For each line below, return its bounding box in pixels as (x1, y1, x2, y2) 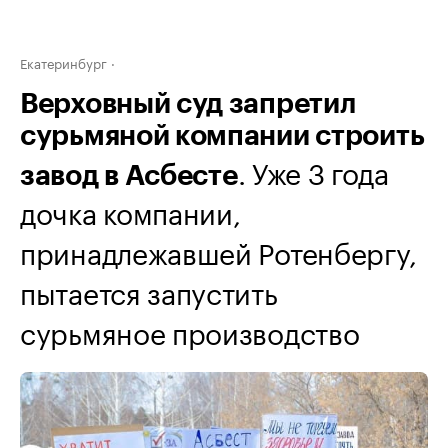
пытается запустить (20, 268, 278, 312)
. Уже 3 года (237, 148, 389, 192)
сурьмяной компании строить (20, 122, 425, 150)
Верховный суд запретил (20, 90, 356, 118)
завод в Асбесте (20, 162, 238, 190)
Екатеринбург (20, 52, 107, 72)
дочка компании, (20, 188, 241, 232)
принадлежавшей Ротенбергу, (20, 228, 417, 272)
